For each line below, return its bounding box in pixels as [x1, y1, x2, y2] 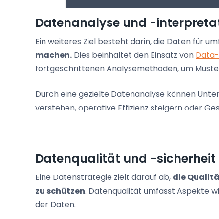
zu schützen [35, 185, 85, 197]
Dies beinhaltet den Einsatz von [72, 49, 196, 61]
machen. [35, 49, 72, 61]
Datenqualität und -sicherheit [35, 151, 216, 167]
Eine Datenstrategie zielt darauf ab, [35, 172, 173, 183]
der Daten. [35, 199, 76, 211]
